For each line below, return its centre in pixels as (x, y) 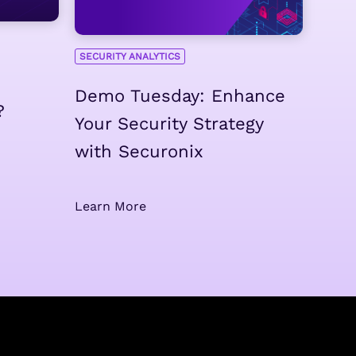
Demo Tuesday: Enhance (180, 96)
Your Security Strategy (168, 124)
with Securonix (139, 152)
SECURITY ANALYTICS (130, 56)
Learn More (110, 207)
